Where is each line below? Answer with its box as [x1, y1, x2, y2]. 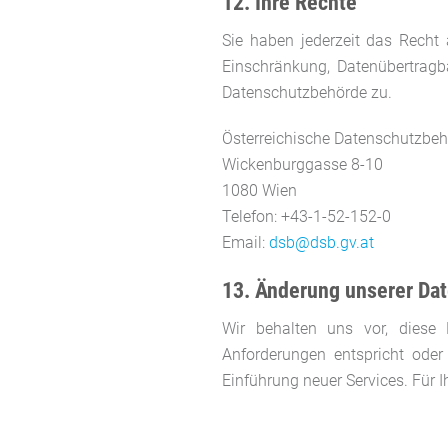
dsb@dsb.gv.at [269, 232, 374, 252]
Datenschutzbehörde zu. [222, 82, 392, 102]
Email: [222, 232, 269, 252]
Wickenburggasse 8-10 [222, 154, 383, 174]
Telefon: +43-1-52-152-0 [222, 206, 391, 226]
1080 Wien [222, 180, 297, 200]
